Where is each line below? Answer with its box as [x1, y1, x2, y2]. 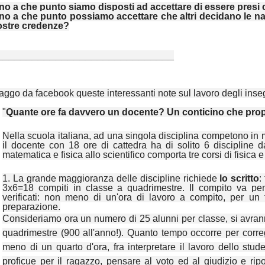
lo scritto [216, 173, 259, 184]
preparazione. [2, 202, 60, 212]
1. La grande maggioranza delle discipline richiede [2, 173, 217, 184]
